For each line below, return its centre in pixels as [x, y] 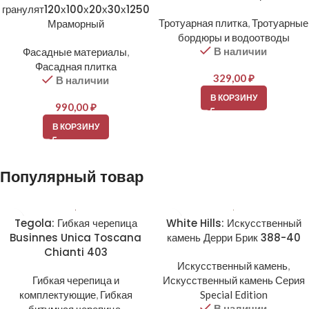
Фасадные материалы [74, 52]
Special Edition [233, 295]
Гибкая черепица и [76, 280]
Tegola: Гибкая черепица [76, 223]
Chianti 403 [76, 252]
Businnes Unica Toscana [76, 238]
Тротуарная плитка [203, 23]
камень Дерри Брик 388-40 [233, 238]
